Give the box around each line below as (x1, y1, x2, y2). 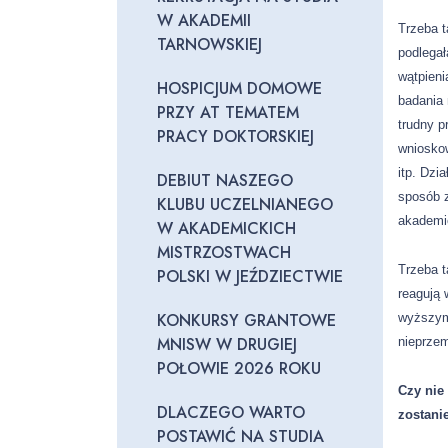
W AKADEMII (157, 9, 251, 32)
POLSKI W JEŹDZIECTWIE (157, 265, 343, 288)
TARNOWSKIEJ (157, 33, 262, 56)
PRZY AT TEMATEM (157, 101, 299, 124)
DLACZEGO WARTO (157, 401, 305, 424)
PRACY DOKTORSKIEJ (157, 125, 314, 148)
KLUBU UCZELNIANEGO (157, 193, 333, 216)
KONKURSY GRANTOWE (157, 309, 336, 332)
